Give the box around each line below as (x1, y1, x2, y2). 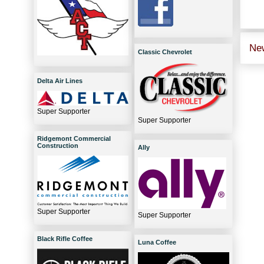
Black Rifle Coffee (37, 235, 93, 243)
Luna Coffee (138, 239, 176, 246)
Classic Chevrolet (138, 48, 192, 56)
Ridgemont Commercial (37, 135, 111, 143)
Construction (37, 142, 78, 150)
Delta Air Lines (37, 77, 82, 85)
